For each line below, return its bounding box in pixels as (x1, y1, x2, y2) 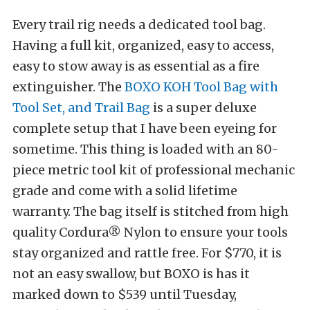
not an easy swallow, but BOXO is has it (12, 266, 250, 282)
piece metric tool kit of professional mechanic (12, 162, 295, 179)
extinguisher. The (12, 79, 125, 95)
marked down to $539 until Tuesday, (12, 286, 237, 303)
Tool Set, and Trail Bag (12, 100, 150, 116)
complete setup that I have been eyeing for (12, 120, 277, 137)
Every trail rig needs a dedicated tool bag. (12, 17, 266, 33)
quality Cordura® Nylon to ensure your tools (12, 224, 288, 241)
